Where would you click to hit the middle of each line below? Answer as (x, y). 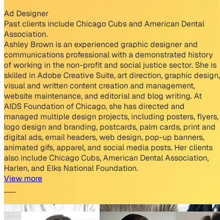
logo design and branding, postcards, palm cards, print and (110, 127)
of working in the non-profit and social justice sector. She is (110, 65)
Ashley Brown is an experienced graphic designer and (101, 44)
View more (23, 178)
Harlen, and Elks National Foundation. (71, 168)
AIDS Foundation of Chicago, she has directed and (94, 106)
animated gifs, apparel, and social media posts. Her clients (108, 147)
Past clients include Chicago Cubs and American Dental (104, 24)
